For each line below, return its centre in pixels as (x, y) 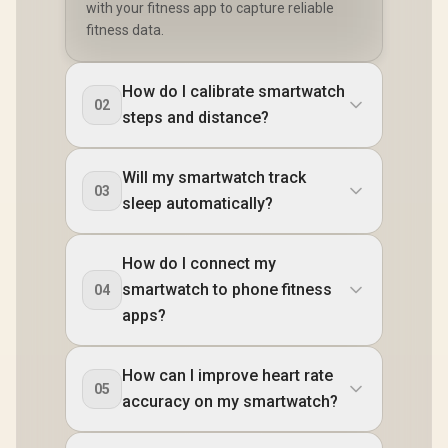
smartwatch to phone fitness (227, 289)
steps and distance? (195, 117)
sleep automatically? (197, 203)
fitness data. (125, 30)
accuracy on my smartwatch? (230, 401)
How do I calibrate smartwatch (233, 91)
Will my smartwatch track (214, 177)
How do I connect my (199, 263)
